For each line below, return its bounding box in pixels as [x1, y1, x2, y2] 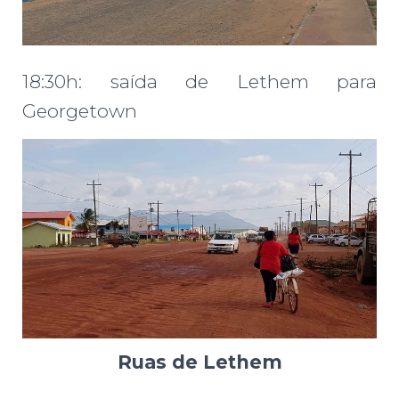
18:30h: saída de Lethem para [22, 70, 377, 94]
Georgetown [22, 100, 137, 123]
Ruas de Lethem [117, 351, 282, 374]
